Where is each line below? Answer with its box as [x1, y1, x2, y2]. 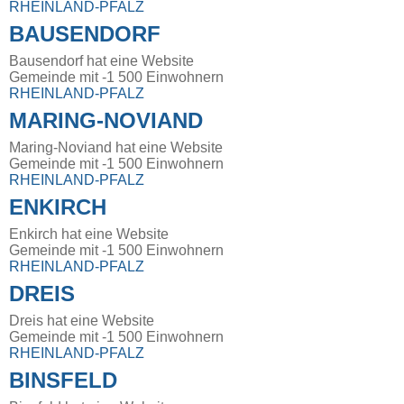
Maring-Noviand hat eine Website [9, 140, 223, 156]
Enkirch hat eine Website [9, 226, 169, 243]
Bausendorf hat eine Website [9, 53, 194, 69]
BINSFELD [9, 368, 117, 393]
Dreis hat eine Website [9, 313, 154, 329]
